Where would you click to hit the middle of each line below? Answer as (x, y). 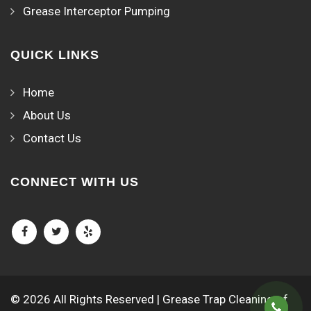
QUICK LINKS (55, 54)
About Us (47, 115)
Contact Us (52, 138)
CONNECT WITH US (75, 182)
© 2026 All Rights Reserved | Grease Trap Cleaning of (149, 299)
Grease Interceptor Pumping (96, 11)
